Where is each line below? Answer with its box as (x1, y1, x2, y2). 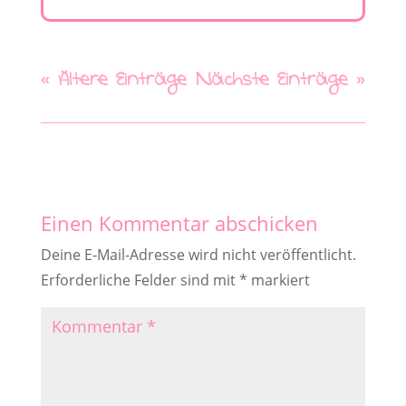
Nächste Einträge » (196, 68, 366, 96)
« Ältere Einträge (40, 68, 187, 96)
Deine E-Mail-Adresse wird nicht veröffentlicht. (40, 244, 356, 265)
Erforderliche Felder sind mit (40, 269, 239, 290)
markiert (246, 269, 310, 290)
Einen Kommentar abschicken (40, 208, 318, 237)
